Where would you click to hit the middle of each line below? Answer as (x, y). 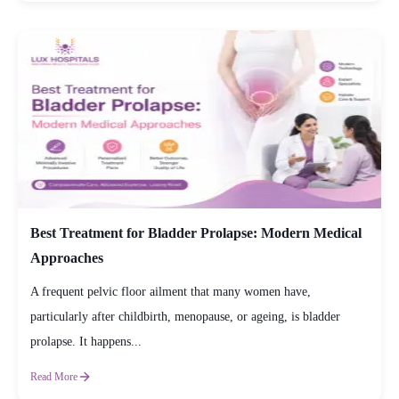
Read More (54, 376)
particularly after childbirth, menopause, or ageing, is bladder (185, 316)
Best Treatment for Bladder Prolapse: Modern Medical (196, 232)
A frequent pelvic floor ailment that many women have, (171, 291)
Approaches (67, 257)
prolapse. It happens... (86, 341)
